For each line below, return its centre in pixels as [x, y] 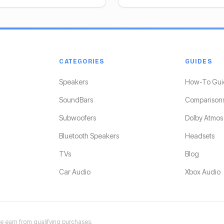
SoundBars [76, 100]
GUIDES [198, 61]
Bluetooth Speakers [89, 136]
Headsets [199, 136]
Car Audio [75, 172]
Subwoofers [78, 118]
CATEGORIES [82, 61]
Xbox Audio [202, 172]
